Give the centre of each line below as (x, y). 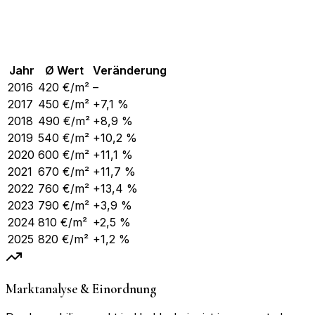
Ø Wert (64, 71)
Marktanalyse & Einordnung (81, 289)
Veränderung (130, 71)
